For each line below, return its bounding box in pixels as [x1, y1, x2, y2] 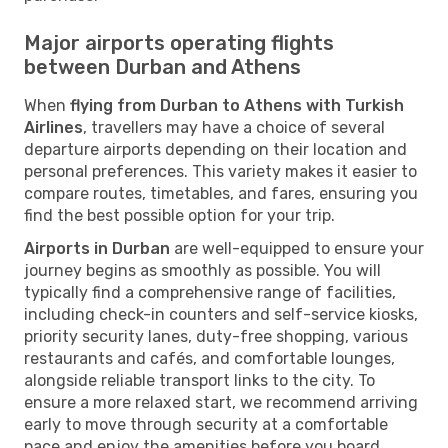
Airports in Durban [24, 238, 170, 258]
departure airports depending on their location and [24, 139, 407, 159]
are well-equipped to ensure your [170, 238, 424, 258]
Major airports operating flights [24, 30, 334, 55]
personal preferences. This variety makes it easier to [24, 161, 417, 181]
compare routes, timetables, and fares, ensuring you [24, 183, 418, 203]
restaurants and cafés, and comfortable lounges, [24, 348, 395, 368]
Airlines [24, 117, 83, 137]
